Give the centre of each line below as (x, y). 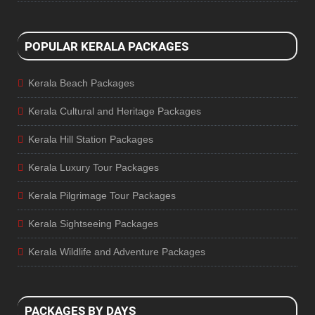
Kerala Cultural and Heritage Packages (115, 111)
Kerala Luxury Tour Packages (94, 168)
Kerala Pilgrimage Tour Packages (102, 196)
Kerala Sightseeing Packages (93, 224)
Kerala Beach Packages (81, 83)
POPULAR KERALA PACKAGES (107, 46)
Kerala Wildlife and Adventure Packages (117, 252)
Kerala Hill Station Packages (91, 140)
